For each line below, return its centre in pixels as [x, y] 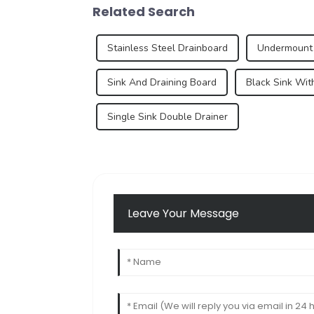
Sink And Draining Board [162, 82]
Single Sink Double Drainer [168, 116]
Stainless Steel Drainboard [168, 48]
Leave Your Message [184, 214]
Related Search [144, 11]
